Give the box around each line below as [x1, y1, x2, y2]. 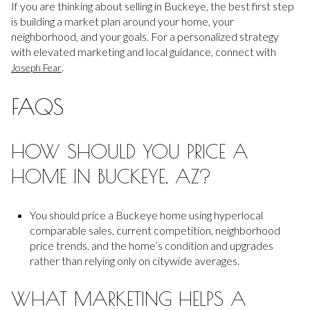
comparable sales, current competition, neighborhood [29, 223, 280, 237]
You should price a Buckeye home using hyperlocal [29, 208, 263, 221]
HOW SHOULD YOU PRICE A [11, 140, 248, 163]
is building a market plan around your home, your [11, 14, 234, 28]
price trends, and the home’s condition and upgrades [29, 238, 273, 252]
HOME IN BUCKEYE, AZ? [11, 165, 211, 188]
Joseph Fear [11, 61, 62, 73]
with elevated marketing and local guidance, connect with [11, 44, 276, 58]
